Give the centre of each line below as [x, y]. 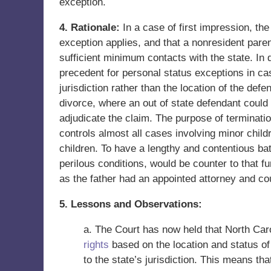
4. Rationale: [91, 28]
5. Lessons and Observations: [131, 204]
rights [96, 245]
